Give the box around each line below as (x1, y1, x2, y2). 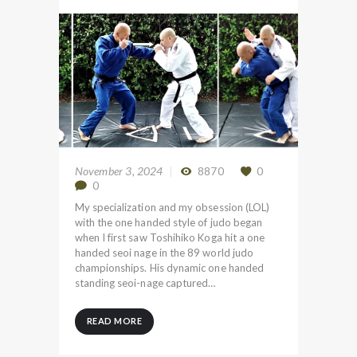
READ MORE (86, 315, 142, 326)
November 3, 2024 (74, 164, 163, 178)
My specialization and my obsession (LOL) (74, 200, 270, 214)
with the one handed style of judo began (74, 215, 263, 229)
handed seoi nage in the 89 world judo (74, 245, 254, 259)
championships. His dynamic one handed (74, 261, 265, 274)
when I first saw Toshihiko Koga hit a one (74, 230, 265, 244)
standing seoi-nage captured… (74, 276, 216, 289)
